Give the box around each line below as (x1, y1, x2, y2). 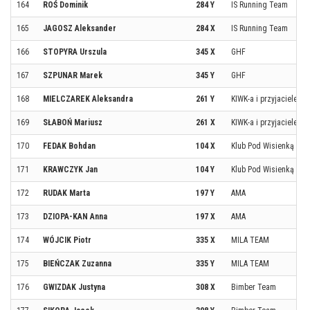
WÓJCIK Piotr (43, 235, 91, 245)
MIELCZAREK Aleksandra (43, 94, 133, 104)
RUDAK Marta (43, 188, 90, 198)
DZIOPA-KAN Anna (43, 212, 107, 221)
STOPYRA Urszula (43, 47, 107, 57)
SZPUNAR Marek (43, 71, 102, 80)
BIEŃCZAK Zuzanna (43, 259, 111, 268)
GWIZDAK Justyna (43, 282, 105, 292)
